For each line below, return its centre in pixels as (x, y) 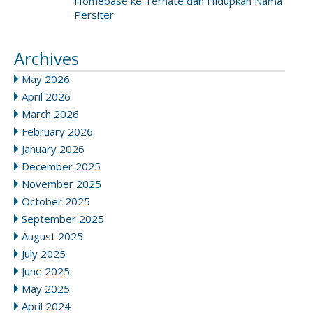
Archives (46, 58)
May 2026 (46, 79)
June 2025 (46, 271)
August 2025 (52, 236)
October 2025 (56, 201)
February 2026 (57, 131)
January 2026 (53, 148)
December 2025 (61, 166)
